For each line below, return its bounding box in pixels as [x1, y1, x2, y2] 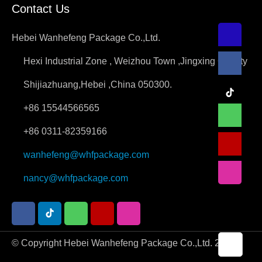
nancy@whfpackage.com [23, 173, 128, 183]
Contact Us [12, 2, 70, 15]
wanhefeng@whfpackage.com [23, 149, 149, 160]
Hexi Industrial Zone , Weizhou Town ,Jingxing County [23, 56, 247, 66]
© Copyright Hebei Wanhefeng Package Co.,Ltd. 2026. [12, 237, 238, 248]
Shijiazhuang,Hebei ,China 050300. [23, 79, 172, 89]
